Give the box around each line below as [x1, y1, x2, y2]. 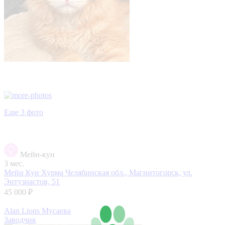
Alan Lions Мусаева [4, 206, 71, 215]
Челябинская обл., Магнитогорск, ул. [65, 168, 192, 177]
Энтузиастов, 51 [4, 177, 60, 186]
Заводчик [4, 215, 36, 224]
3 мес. [4, 159, 24, 168]
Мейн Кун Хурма [4, 168, 65, 177]
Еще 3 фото [4, 107, 43, 117]
